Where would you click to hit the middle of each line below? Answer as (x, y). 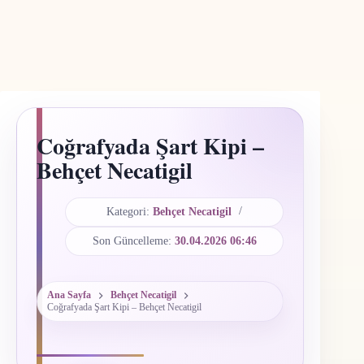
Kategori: (128, 212)
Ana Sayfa (69, 295)
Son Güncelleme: (132, 241)
